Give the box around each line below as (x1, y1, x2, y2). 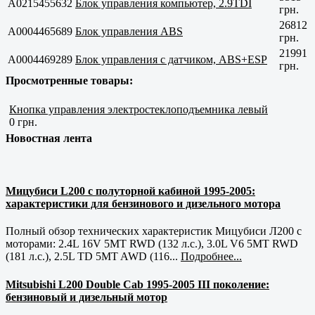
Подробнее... (181, 250, 242, 263)
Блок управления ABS (75, 25, 183, 37)
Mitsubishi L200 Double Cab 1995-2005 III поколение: (6, 278, 269, 290)
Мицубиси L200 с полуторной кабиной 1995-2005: (6, 185, 255, 198)
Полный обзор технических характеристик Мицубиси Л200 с (6, 225, 302, 238)
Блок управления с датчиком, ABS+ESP (75, 53, 267, 65)
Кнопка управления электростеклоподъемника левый (9, 103, 268, 115)
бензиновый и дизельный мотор (6, 290, 167, 303)
